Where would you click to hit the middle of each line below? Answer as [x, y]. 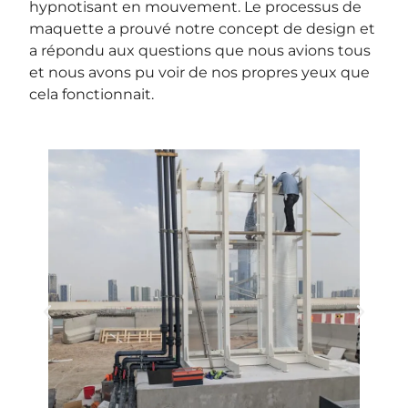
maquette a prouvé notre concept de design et [203, 28]
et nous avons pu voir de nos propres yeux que [200, 72]
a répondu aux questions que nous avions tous [200, 50]
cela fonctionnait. [92, 94]
